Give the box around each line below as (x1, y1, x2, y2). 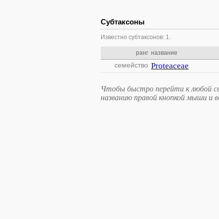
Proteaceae (151, 61, 189, 70)
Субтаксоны (101, 18, 145, 26)
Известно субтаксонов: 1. (101, 34, 171, 41)
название (151, 49, 177, 56)
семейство (114, 61, 148, 69)
